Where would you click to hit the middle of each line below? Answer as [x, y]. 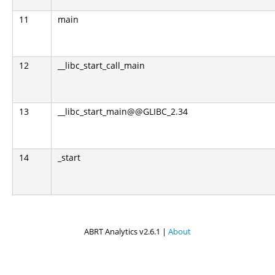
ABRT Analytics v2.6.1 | [126, 231]
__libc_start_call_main [101, 65]
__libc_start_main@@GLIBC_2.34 [123, 111]
